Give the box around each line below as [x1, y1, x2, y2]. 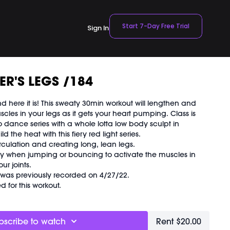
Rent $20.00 [156, 216, 201, 226]
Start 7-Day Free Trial [122, 22, 190, 30]
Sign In [87, 23, 109, 33]
